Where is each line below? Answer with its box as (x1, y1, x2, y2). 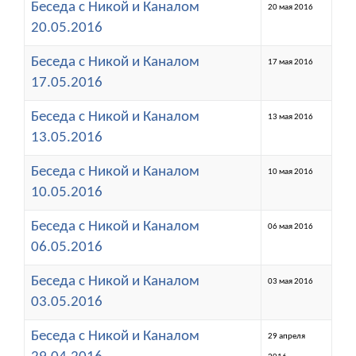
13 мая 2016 (268, 112, 313, 122)
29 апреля (268, 331, 305, 341)
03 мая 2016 (268, 277, 313, 286)
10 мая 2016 (268, 167, 313, 176)
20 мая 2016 (268, 2, 313, 12)
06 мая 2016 (268, 222, 313, 231)
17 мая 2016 (268, 57, 313, 67)
